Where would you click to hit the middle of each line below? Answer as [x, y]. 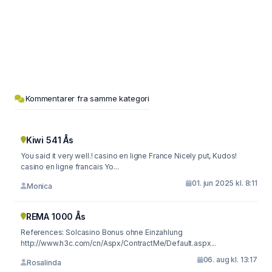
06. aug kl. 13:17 [230, 260]
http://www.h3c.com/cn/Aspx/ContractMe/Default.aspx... [119, 243]
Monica [39, 186]
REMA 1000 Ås [56, 216]
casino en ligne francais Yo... [70, 167]
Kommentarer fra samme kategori [88, 98]
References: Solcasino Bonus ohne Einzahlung [43, 232]
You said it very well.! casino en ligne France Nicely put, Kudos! [129, 156]
